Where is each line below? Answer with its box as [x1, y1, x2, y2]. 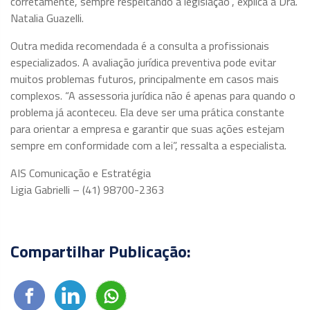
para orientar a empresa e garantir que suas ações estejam [10, 120, 284, 137]
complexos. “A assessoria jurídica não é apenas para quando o [10, 87, 295, 104]
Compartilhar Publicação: [10, 239, 191, 264]
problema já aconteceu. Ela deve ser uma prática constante [10, 104, 284, 120]
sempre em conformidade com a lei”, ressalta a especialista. [10, 137, 286, 154]
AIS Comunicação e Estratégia [10, 165, 151, 181]
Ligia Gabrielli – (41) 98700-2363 [10, 181, 164, 198]
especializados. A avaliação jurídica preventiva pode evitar [10, 54, 276, 71]
